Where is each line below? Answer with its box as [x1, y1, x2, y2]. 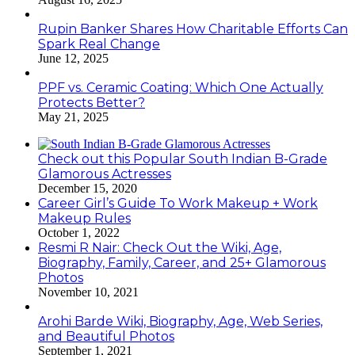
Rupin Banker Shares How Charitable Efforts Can [38, 21, 348, 37]
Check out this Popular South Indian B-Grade [38, 151, 327, 167]
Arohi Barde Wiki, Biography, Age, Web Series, [38, 314, 323, 330]
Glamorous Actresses [38, 166, 171, 182]
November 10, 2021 [38, 285, 139, 300]
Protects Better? [38, 95, 145, 111]
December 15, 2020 [38, 181, 137, 196]
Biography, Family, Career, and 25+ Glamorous [38, 255, 326, 271]
